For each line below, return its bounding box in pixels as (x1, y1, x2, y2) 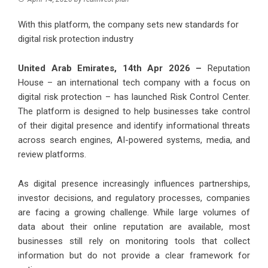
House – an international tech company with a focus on (18, 77, 250, 89)
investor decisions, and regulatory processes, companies (18, 193, 250, 204)
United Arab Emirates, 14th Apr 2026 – (18, 63, 208, 74)
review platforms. (18, 149, 89, 160)
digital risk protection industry (18, 33, 133, 45)
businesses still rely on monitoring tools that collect (18, 236, 250, 247)
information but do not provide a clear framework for (18, 250, 250, 261)
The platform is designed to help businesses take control (18, 106, 250, 117)
